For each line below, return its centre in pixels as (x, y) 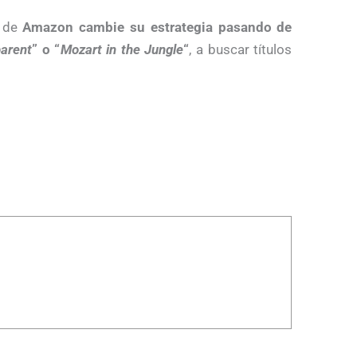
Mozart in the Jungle (122, 49)
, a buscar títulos (241, 49)
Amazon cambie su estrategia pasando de (157, 27)
